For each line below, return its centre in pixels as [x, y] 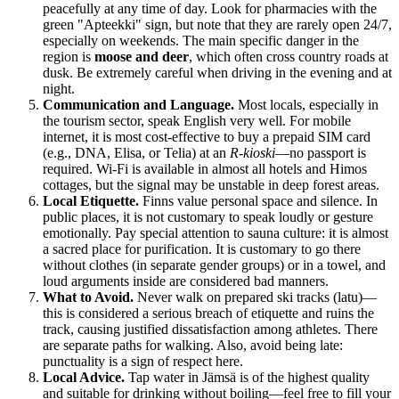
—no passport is [321, 153]
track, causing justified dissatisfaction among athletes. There [210, 330]
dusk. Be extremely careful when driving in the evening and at [217, 73]
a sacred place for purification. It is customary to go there [202, 249]
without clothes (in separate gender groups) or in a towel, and [214, 265]
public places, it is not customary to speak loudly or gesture [208, 217]
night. [59, 89]
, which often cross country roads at [289, 57]
